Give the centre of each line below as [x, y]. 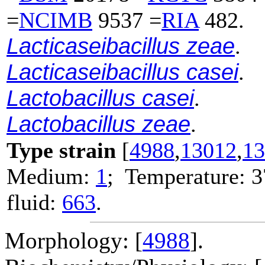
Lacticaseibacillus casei [122, 72]
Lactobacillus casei [100, 98]
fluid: [34, 202]
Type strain [61, 150]
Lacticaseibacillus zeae [121, 46]
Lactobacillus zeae [98, 124]
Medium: [51, 176]
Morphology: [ [74, 240]
